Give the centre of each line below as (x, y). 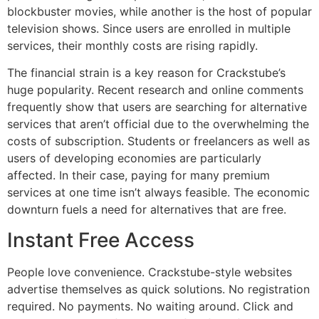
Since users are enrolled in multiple (197, 28)
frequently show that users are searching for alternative (157, 107)
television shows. (53, 28)
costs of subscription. (67, 141)
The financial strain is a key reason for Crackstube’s (146, 73)
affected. (31, 176)
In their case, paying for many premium (164, 176)
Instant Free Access (101, 240)
